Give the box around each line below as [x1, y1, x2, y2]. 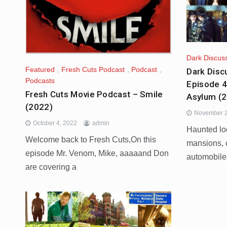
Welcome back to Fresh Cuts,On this [25, 135, 156, 144]
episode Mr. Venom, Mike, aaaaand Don [25, 148, 169, 158]
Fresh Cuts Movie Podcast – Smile [25, 89, 163, 99]
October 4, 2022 [33, 119, 77, 127]
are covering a [25, 162, 77, 171]
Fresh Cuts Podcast [61, 65, 125, 74]
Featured [25, 65, 55, 74]
